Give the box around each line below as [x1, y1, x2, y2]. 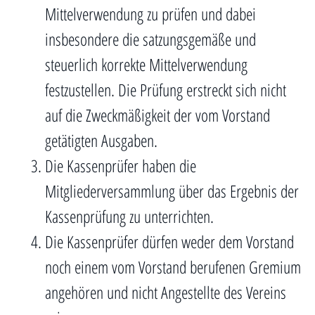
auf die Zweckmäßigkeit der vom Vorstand [45, 103, 270, 127]
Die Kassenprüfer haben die [45, 154, 196, 177]
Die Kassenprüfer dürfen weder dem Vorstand [45, 230, 294, 253]
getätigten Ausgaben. [45, 129, 157, 152]
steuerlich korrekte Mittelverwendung [45, 53, 247, 76]
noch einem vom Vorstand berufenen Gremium [45, 255, 301, 278]
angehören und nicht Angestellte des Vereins [45, 281, 286, 304]
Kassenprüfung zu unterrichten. [45, 205, 214, 228]
